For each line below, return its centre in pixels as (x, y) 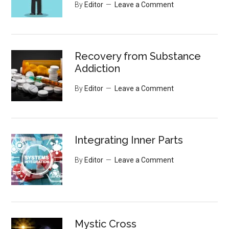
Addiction (98, 68)
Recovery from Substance (138, 56)
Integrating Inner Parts (129, 140)
